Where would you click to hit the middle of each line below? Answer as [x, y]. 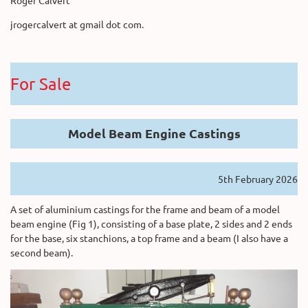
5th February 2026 [258, 178]
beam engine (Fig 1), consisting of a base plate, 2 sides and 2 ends [151, 223]
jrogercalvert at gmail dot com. [77, 24]
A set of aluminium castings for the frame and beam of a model [145, 209]
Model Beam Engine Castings [154, 133]
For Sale [41, 83]
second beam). [42, 252]
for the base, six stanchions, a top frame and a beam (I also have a [149, 238]
